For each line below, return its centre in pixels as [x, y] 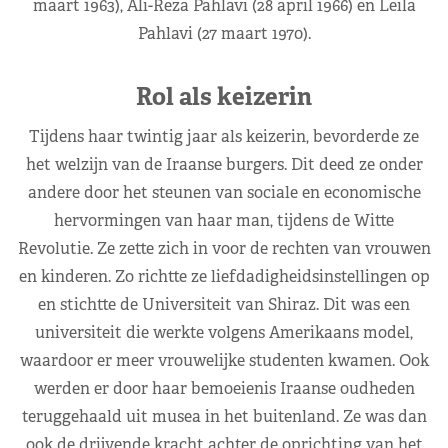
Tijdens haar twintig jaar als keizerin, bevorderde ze [224, 136]
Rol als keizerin [224, 96]
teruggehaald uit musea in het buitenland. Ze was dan [224, 416]
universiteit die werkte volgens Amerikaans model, [224, 332]
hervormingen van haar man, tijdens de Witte [224, 220]
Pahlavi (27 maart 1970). [224, 33]
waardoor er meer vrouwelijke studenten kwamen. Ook [224, 360]
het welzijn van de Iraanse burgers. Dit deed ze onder [224, 164]
